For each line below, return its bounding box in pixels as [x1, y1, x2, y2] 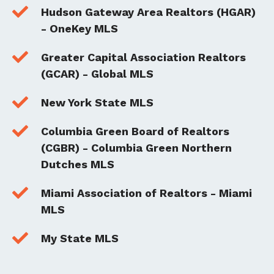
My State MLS [41, 232, 119, 245]
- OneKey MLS [41, 22, 118, 35]
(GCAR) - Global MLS [41, 67, 154, 81]
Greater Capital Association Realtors [41, 51, 246, 64]
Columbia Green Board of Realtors [41, 125, 229, 138]
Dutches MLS [41, 158, 114, 171]
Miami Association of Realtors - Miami [41, 187, 252, 200]
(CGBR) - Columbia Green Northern [41, 141, 232, 155]
